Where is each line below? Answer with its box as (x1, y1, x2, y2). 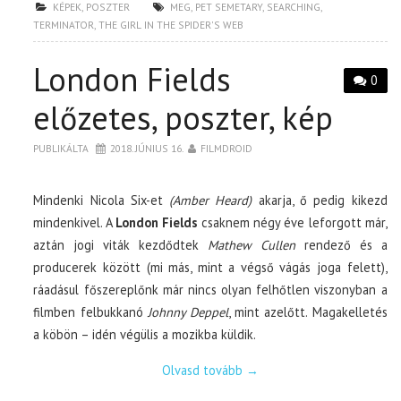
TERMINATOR (33, 17, 95, 31)
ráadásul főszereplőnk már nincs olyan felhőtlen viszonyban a (33, 280, 388, 298)
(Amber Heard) (169, 191, 252, 209)
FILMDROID (200, 141, 253, 155)
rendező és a (294, 235, 388, 253)
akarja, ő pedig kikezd (252, 191, 388, 209)
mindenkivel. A (33, 213, 116, 231)
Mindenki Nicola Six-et (33, 191, 170, 209)
